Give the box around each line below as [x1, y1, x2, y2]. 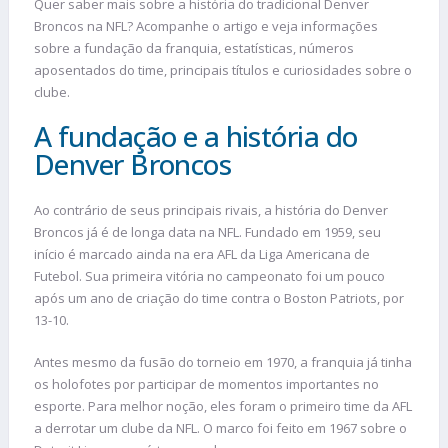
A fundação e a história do [34, 117, 358, 156]
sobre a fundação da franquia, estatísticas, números [34, 38, 354, 57]
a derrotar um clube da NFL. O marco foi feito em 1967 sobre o [34, 418, 407, 437]
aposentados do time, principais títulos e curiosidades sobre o [34, 60, 412, 79]
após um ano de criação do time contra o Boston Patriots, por [34, 289, 404, 308]
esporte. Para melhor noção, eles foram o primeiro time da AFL [34, 396, 412, 415]
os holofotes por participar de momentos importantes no [34, 374, 379, 393]
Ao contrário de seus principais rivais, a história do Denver [34, 201, 388, 220]
